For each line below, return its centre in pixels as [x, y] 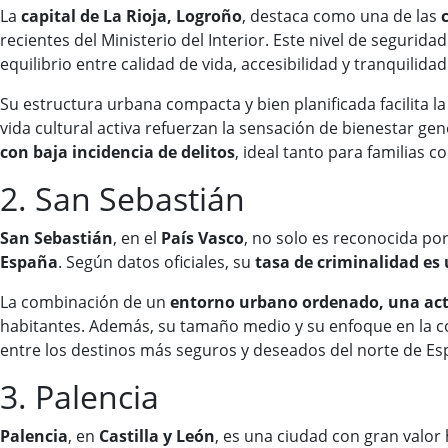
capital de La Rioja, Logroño [131, 16]
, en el [137, 238]
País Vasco [202, 238]
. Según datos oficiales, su [156, 262]
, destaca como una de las [341, 16]
